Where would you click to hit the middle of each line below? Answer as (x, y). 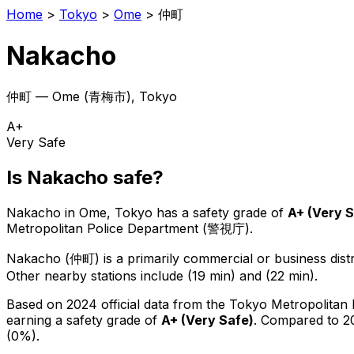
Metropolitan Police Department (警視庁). (130, 228)
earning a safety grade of (84, 320)
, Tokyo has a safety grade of (195, 212)
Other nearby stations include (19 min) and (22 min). (162, 275)
